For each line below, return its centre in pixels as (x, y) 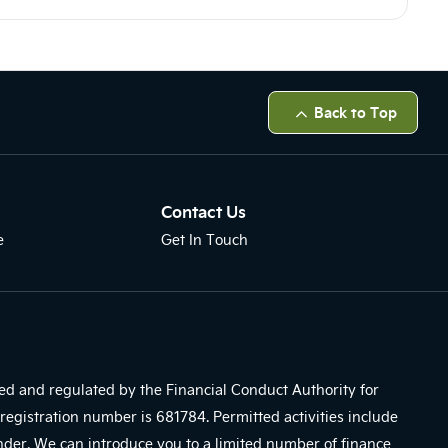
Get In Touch (205, 239)
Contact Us (204, 211)
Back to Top (355, 111)
